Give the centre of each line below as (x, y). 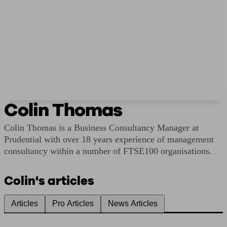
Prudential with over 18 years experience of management (109, 139)
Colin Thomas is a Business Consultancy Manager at (101, 128)
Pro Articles (73, 203)
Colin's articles (49, 181)
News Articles (133, 203)
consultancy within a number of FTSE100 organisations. (108, 151)
